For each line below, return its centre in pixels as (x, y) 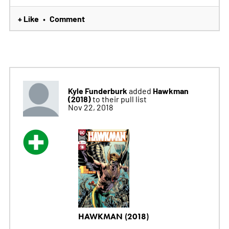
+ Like (28, 18)
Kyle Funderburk (97, 90)
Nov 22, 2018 (90, 107)
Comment (67, 18)
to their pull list (119, 98)
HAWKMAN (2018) (113, 217)
